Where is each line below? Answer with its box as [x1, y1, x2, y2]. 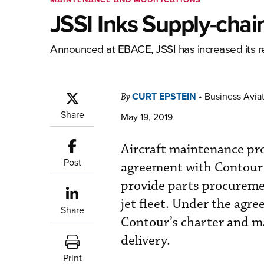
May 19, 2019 [121, 110, 173, 123]
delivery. [121, 232, 170, 249]
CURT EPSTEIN [132, 90, 196, 103]
